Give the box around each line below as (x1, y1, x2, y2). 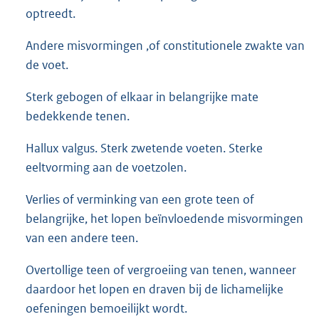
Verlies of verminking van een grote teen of (26, 191, 254, 207)
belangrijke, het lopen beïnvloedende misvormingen (26, 210, 303, 226)
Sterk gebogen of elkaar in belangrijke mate (26, 88, 258, 105)
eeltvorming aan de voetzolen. (26, 159, 187, 175)
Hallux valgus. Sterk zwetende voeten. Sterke (26, 140, 263, 156)
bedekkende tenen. (26, 108, 130, 124)
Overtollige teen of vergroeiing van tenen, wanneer (26, 261, 296, 278)
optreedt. (26, 5, 75, 21)
